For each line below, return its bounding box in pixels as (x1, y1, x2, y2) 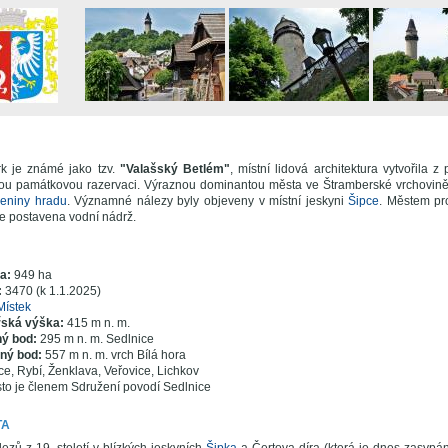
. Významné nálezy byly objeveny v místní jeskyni (66, 194, 349, 208)
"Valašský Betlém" (119, 162, 231, 176)
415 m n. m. (66, 316, 130, 330)
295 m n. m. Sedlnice (39, 332, 154, 346)
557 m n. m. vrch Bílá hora (44, 348, 186, 362)
